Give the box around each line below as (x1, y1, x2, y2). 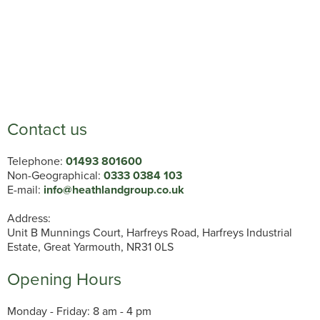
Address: (7, 209, 51, 226)
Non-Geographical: (7, 166, 104, 184)
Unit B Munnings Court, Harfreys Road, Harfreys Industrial (7, 224, 292, 241)
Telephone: (7, 152, 66, 169)
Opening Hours (7, 266, 121, 292)
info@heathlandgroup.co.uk (44, 181, 184, 198)
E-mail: (7, 181, 44, 198)
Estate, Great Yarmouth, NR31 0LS (7, 238, 174, 255)
